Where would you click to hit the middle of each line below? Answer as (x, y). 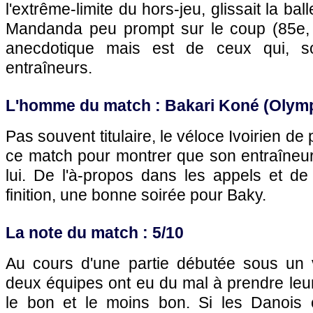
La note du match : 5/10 (95, 233)
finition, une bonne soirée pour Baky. (136, 195)
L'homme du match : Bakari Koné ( (137, 105)
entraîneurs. (49, 68)
